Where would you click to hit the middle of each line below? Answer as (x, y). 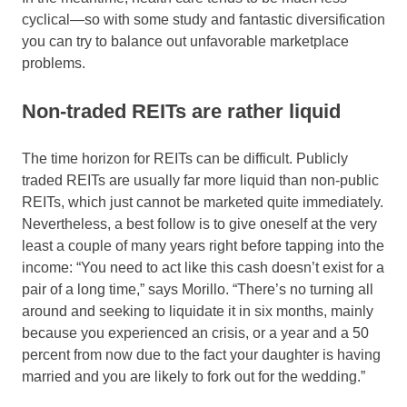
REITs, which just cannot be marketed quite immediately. (203, 203)
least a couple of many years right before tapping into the (203, 246)
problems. (54, 64)
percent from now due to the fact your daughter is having (201, 355)
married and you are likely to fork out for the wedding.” (194, 377)
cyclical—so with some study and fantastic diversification (203, 20)
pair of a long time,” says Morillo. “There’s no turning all (198, 290)
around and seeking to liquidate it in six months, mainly (198, 312)
